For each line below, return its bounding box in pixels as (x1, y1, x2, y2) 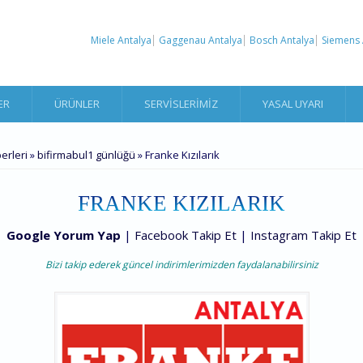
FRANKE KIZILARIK (78, 190, 285, 216)
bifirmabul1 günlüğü (37, 147, 135, 162)
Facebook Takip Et (135, 226, 237, 243)
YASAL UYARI (263, 96, 323, 111)
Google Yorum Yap (6, 226, 121, 243)
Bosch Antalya (249, 32, 314, 47)
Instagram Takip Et (250, 226, 357, 243)
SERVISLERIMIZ (144, 96, 218, 111)
